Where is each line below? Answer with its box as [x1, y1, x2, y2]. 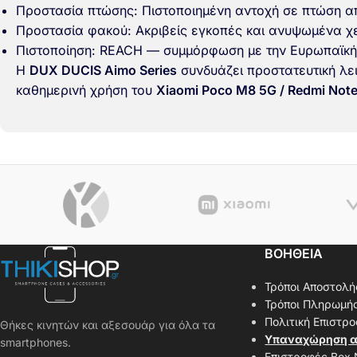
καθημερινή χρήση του [16, 82, 156, 98]
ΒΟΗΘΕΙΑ [265, 245, 324, 261]
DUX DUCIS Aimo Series [29, 62, 177, 78]
